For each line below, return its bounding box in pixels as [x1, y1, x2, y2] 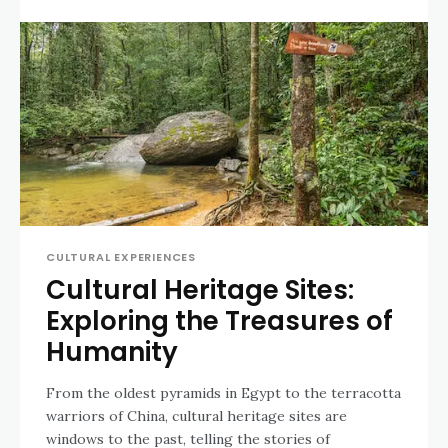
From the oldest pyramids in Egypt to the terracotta [46, 384, 401, 403]
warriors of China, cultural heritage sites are [46, 407, 347, 426]
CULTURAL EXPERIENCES [46, 249, 196, 266]
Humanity [46, 334, 178, 371]
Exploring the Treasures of [46, 303, 393, 340]
